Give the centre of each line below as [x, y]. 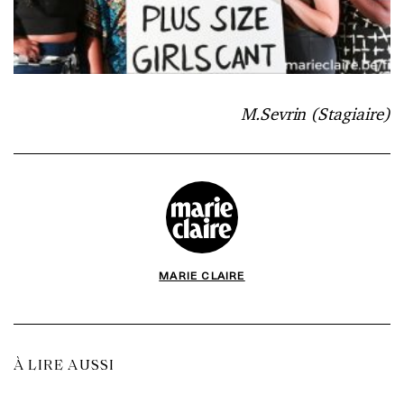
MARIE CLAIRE [202, 275]
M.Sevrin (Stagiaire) [315, 113]
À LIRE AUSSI [64, 366]
